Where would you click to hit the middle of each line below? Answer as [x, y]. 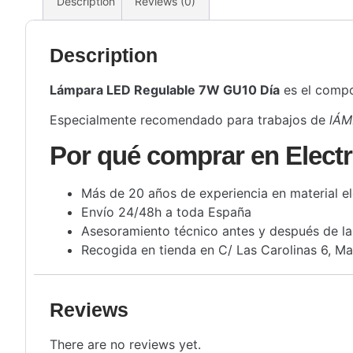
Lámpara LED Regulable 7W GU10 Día [165, 89]
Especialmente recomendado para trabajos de [190, 120]
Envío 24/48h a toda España [166, 212]
